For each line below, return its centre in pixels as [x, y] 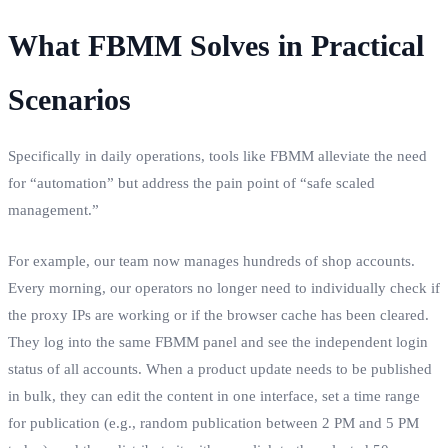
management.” [53, 209]
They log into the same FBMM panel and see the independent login [218, 341]
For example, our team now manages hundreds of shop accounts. [211, 260]
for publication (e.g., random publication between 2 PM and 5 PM [213, 422]
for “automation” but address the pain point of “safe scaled [191, 182]
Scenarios [69, 99]
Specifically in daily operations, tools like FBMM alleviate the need [217, 155]
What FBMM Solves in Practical [216, 45]
